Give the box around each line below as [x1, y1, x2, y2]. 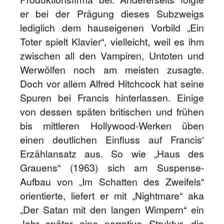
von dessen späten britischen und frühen [20, 104, 204, 118]
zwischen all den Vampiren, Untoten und [20, 48, 204, 62]
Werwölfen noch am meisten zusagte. [20, 62, 204, 76]
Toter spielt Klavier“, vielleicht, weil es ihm [20, 34, 204, 48]
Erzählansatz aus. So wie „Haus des [20, 146, 204, 160]
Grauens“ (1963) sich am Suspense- [20, 160, 204, 174]
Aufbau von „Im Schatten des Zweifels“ [20, 174, 204, 188]
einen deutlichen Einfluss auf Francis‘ [20, 132, 204, 146]
